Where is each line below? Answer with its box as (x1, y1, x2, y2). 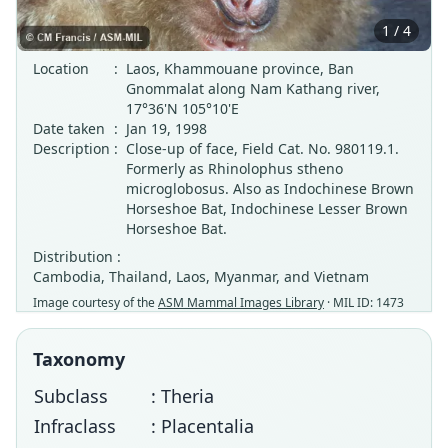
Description (33, 139, 110, 158)
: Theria (151, 384, 214, 408)
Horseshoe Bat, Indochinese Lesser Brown (126, 199, 408, 218)
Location (33, 59, 89, 78)
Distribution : (33, 247, 121, 266)
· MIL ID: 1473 (324, 294, 404, 311)
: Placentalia (151, 414, 254, 438)
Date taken (33, 119, 105, 138)
